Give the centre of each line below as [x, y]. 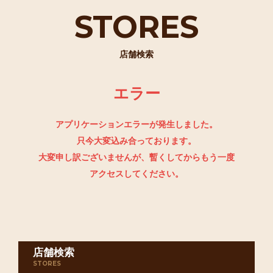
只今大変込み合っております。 [136, 141]
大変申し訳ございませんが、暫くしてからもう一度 [136, 158]
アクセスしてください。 [136, 174]
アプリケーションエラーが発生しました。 [136, 125]
